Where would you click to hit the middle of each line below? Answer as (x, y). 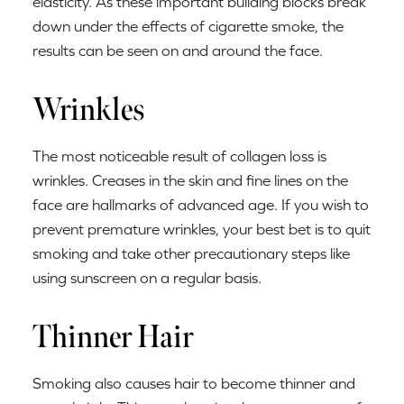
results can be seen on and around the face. (178, 50)
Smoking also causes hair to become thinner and (194, 384)
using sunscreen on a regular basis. (147, 278)
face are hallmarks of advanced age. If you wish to (201, 205)
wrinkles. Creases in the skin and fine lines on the (190, 181)
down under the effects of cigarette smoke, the (188, 26)
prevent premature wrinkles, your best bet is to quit (202, 230)
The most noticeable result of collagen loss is (179, 156)
